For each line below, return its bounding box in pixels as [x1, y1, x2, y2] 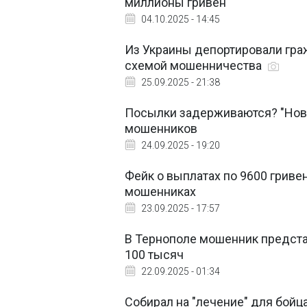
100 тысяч [125, 247, 184, 262]
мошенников [125, 121, 197, 136]
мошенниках [125, 184, 196, 199]
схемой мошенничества [125, 58, 265, 73]
